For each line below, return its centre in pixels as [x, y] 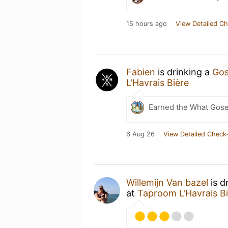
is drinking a [184, 72]
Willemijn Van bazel [167, 182]
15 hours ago [147, 23]
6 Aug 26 [140, 134]
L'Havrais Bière [158, 82]
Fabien [141, 72]
